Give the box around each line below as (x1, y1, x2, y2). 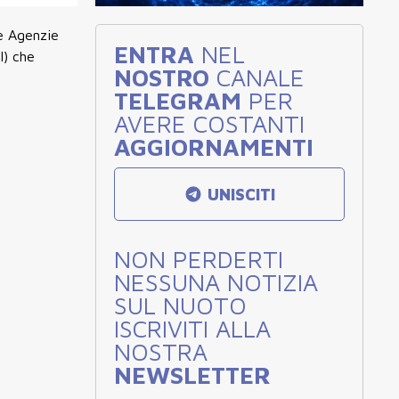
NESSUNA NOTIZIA (114, 267, 318, 297)
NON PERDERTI (114, 244, 283, 273)
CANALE (209, 62, 305, 92)
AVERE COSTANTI (114, 109, 305, 138)
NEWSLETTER (114, 360, 271, 389)
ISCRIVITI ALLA (114, 313, 271, 343)
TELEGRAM (114, 85, 241, 115)
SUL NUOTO (114, 290, 247, 320)
